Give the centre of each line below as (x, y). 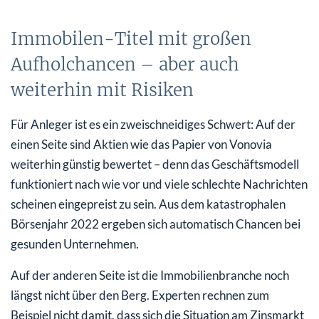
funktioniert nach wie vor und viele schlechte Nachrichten (159, 184)
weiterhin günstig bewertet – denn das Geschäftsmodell (155, 164)
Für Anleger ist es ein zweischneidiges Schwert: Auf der (153, 125)
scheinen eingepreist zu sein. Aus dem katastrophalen (148, 204)
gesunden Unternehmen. (75, 244)
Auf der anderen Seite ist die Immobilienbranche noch (150, 276)
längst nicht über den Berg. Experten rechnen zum (140, 296)
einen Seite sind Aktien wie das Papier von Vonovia (141, 145)
